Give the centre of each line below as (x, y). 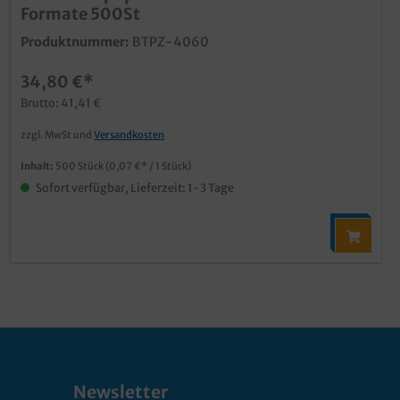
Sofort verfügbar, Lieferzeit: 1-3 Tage (134, 187)
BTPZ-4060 (171, 42)
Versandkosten (129, 135)
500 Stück (81, 166)
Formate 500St (81, 14)
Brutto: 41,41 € (61, 103)
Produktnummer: (75, 42)
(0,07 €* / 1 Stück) (149, 166)
